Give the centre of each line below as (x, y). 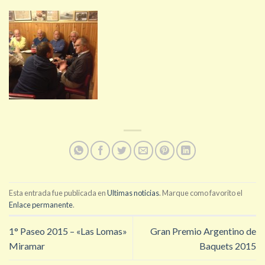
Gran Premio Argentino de (203, 231)
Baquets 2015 (228, 245)
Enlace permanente (41, 204)
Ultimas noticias (133, 193)
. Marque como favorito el (201, 193)
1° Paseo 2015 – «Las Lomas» (68, 231)
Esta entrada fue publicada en (58, 193)
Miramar (27, 245)
